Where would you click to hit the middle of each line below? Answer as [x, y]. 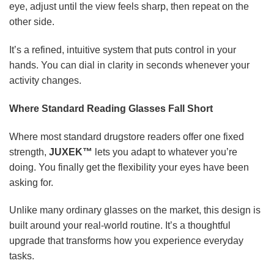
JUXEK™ [71, 152]
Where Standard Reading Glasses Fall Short [111, 108]
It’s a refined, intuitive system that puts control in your [123, 50]
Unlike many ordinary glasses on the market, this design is [135, 210]
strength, [29, 152]
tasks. [22, 256]
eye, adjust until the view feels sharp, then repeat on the [129, 7]
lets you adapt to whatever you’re [165, 152]
